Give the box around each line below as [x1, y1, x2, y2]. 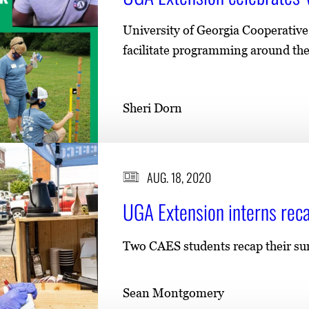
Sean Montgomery [123, 285, 224, 300]
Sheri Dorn [123, 100, 182, 115]
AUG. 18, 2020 [146, 168, 211, 186]
